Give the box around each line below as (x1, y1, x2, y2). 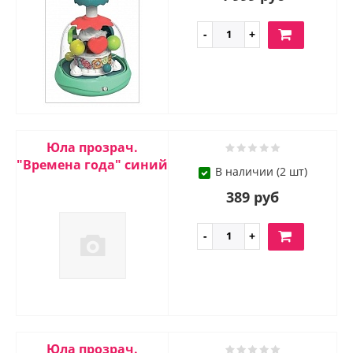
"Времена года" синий (17, 156, 168, 174)
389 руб (226, 188, 279, 207)
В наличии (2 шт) (214, 164, 307, 180)
